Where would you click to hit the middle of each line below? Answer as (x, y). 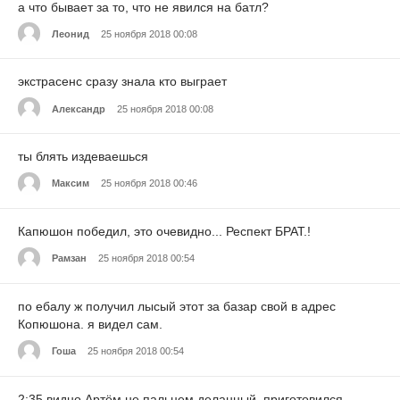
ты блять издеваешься (83, 157)
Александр (79, 108)
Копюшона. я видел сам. (90, 324)
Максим (71, 183)
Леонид (71, 33)
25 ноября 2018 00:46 (149, 183)
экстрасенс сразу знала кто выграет (122, 82)
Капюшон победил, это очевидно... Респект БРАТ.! (164, 232)
